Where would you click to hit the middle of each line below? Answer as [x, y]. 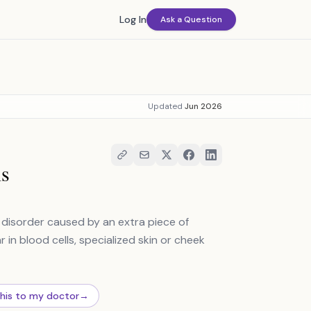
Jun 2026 [203, 107]
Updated [166, 107]
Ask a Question [191, 19]
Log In [133, 19]
